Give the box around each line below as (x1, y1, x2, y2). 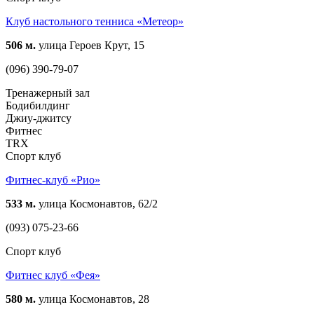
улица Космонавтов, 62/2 (36, 197, 158, 210)
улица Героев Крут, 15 (36, 39, 144, 51)
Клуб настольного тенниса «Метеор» (6, 15, 184, 27)
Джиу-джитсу (6, 111, 71, 124)
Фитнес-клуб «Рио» (6, 173, 100, 186)
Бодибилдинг (6, 99, 70, 111)
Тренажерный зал (6, 86, 90, 99)
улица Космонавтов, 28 (36, 292, 149, 305)
